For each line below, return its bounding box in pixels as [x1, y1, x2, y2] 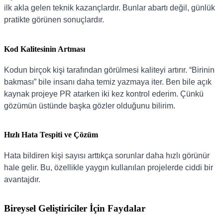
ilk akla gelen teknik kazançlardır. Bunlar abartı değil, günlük [4, 3, 215, 12]
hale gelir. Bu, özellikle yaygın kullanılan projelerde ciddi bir [4, 163, 213, 172]
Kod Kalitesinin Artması [4, 44, 85, 53]
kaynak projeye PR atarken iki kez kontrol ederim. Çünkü [4, 89, 204, 98]
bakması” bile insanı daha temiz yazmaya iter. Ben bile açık [4, 77, 212, 86]
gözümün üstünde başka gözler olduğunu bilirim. [4, 101, 175, 110]
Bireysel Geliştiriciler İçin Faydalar [4, 203, 145, 214]
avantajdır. [4, 175, 40, 184]
